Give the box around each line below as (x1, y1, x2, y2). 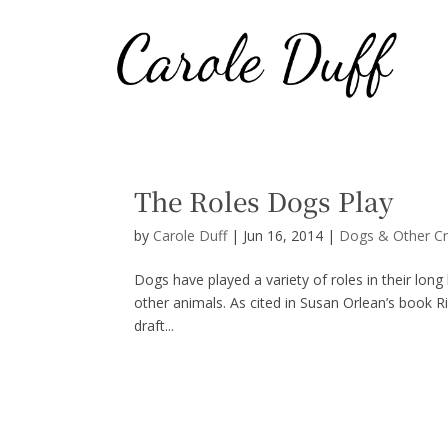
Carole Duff (153, 225, 228, 245)
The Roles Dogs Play (134, 181, 395, 219)
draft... (134, 315, 175, 335)
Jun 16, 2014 (243, 225, 324, 245)
